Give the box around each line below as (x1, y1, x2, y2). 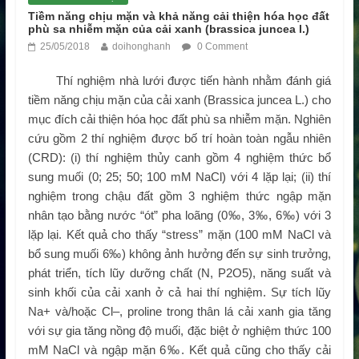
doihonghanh (111, 41, 171, 53)
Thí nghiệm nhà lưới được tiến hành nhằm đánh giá (27, 74, 332, 88)
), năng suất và (248, 266, 332, 280)
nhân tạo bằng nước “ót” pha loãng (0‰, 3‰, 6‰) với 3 (27, 208, 332, 223)
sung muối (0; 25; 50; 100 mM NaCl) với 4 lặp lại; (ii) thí (27, 170, 332, 184)
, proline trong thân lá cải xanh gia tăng (119, 305, 332, 319)
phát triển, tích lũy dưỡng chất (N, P (27, 266, 227, 280)
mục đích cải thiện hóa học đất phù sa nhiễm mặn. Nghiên (27, 112, 332, 127)
